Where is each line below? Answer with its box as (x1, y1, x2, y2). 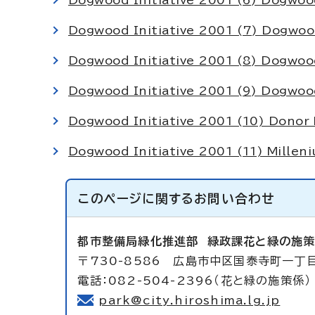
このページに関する (78, 193, 195, 205)
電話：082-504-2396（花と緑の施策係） (77, 275, 311, 286)
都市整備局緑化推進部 (77, 236, 207, 247)
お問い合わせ (194, 193, 275, 205)
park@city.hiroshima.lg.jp (98, 295, 281, 306)
